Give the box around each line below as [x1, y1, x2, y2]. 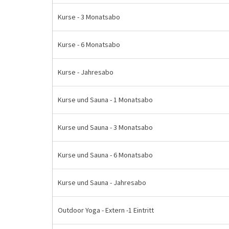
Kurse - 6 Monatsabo [58, 40, 120, 49]
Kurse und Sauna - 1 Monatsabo [58, 95, 153, 104]
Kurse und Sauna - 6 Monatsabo [58, 150, 153, 159]
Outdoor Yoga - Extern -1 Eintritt [58, 205, 154, 215]
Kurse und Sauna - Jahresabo [58, 178, 146, 187]
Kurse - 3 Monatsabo [58, 12, 120, 21]
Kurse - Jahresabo [58, 67, 113, 77]
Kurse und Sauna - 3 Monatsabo [58, 123, 153, 132]
